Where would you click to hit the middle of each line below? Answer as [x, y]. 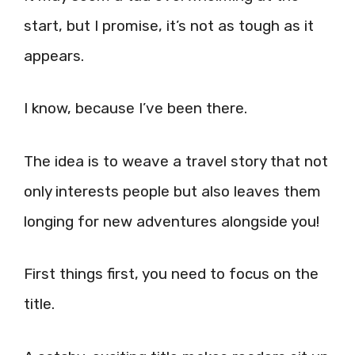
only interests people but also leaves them [172, 191]
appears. [54, 55]
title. [39, 304]
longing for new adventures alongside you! [172, 221]
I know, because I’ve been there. [136, 108]
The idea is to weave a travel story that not [176, 161]
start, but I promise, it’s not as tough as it [169, 25]
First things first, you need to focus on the [171, 274]
